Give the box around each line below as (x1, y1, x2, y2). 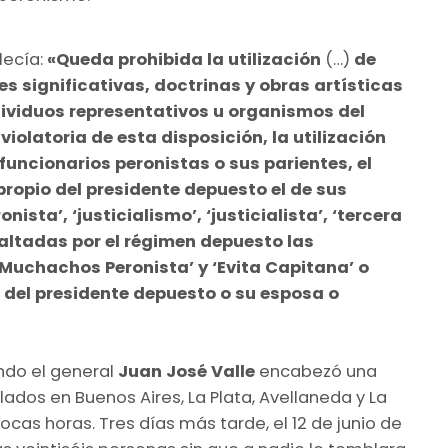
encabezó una (255, 360, 377, 384)
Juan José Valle (118, 360, 255, 384)
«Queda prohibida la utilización (47, 48, 321, 72)
